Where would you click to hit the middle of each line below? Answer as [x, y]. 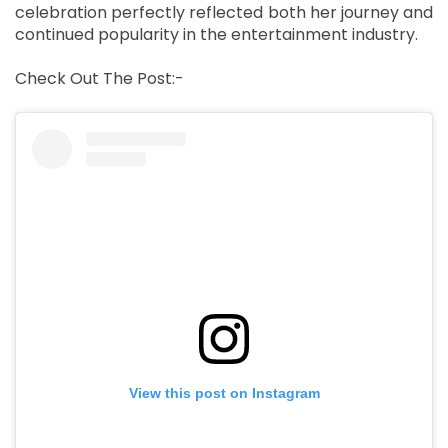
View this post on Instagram [224, 393]
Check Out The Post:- [101, 78]
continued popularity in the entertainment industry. [216, 34]
